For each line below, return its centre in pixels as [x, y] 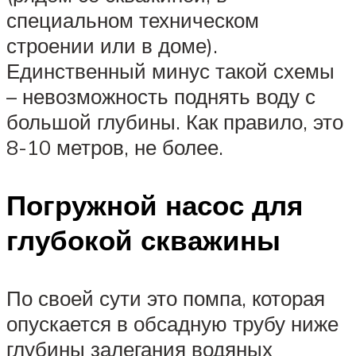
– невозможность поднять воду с [161, 97]
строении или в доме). [112, 46]
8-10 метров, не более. [115, 147]
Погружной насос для [155, 205]
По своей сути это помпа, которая [166, 298]
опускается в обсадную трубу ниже [172, 324]
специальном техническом [133, 20]
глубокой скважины [143, 240]
